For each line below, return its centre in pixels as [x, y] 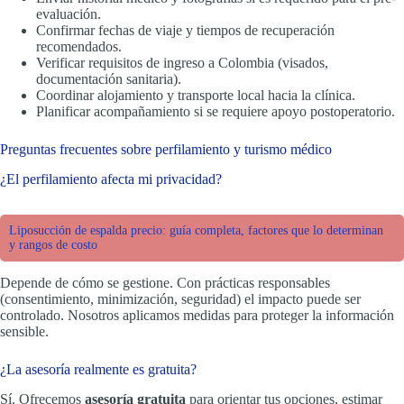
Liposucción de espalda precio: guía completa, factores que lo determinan [196, 230]
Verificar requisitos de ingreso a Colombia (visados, [182, 63]
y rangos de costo [53, 244]
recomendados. [79, 47]
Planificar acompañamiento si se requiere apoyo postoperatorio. [216, 112]
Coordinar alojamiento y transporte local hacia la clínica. [196, 96]
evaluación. [69, 14]
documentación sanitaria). [109, 79]
